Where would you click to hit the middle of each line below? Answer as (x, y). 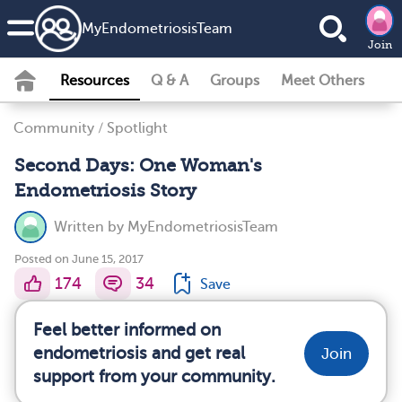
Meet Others (323, 81)
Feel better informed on (127, 330)
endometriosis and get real (139, 353)
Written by (91, 227)
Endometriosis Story (105, 191)
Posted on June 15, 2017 (79, 259)
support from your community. (154, 376)
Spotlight (137, 128)
